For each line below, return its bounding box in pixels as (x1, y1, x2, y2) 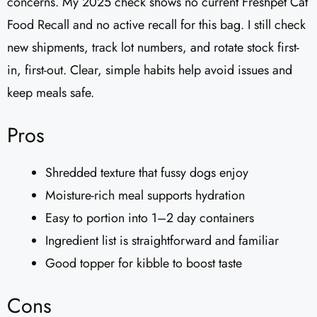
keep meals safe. (7, 83, 94, 103)
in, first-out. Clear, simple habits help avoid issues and (7, 61, 292, 80)
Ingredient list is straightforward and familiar (45, 231, 279, 250)
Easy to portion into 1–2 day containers (45, 209, 254, 228)
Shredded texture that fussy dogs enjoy (45, 163, 248, 183)
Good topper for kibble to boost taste (45, 254, 242, 273)
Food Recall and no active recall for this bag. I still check (7, 16, 306, 35)
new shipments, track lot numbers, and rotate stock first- (7, 38, 299, 57)
